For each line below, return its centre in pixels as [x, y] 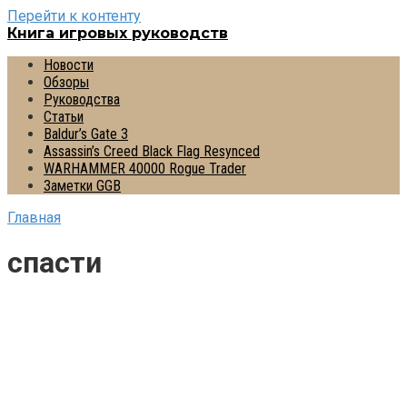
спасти [55, 263]
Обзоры [66, 82]
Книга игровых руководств [118, 33]
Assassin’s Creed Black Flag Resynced [152, 151]
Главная [34, 218]
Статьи [64, 117]
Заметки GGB [82, 186]
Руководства [82, 99]
